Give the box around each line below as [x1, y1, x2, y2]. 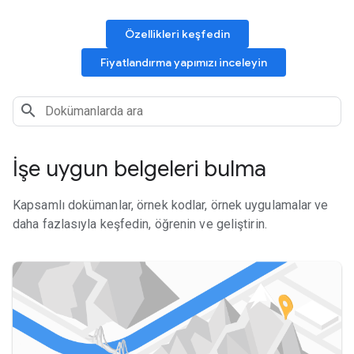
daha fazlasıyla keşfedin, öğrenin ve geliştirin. [13, 217, 267, 232]
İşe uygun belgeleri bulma [13, 155, 266, 183]
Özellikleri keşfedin [124, 27, 230, 41]
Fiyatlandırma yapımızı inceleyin [100, 55, 267, 70]
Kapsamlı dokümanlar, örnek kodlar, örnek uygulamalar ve [13, 198, 329, 213]
